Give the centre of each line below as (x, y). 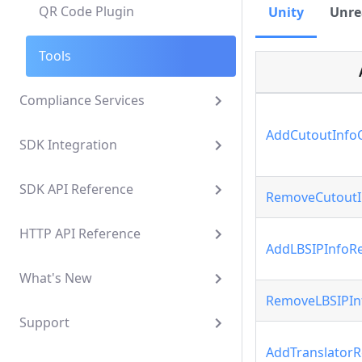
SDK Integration (68, 145)
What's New (56, 278)
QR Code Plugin (86, 11)
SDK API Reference (76, 189)
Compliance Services (82, 100)
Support (44, 322)
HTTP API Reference (80, 234)
